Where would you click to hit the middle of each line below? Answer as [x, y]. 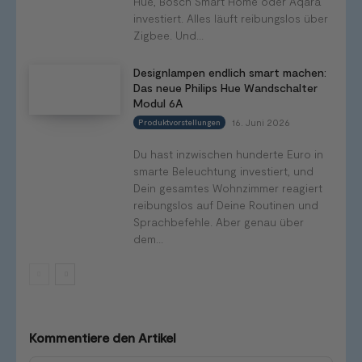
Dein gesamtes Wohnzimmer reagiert [227, 187]
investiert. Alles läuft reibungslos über [230, 18]
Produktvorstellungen [179, 122]
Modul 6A [158, 103]
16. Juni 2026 [261, 122]
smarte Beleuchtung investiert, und [223, 170]
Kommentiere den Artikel [103, 337]
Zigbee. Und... [168, 35]
